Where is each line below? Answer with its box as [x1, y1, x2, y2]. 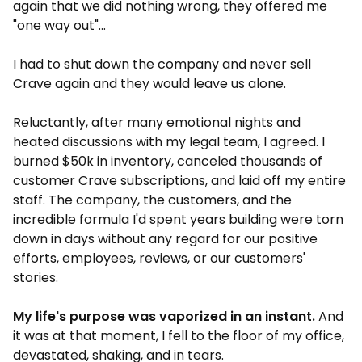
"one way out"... [13, 16, 106, 35]
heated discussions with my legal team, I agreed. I [13, 133, 325, 151]
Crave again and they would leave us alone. [13, 74, 286, 93]
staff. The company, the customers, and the [13, 191, 292, 209]
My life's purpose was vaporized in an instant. [13, 307, 315, 326]
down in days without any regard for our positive [13, 229, 318, 248]
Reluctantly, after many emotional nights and [13, 113, 301, 132]
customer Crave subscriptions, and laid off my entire [13, 171, 346, 190]
